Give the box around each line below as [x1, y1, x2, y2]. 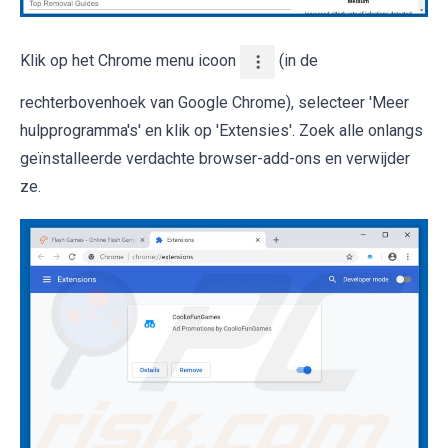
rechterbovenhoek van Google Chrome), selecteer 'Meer [20, 92, 409, 112]
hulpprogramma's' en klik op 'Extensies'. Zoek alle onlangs [20, 120, 423, 140]
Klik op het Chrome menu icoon [20, 51, 240, 71]
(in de [275, 51, 318, 71]
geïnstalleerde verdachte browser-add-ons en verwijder [20, 148, 410, 168]
